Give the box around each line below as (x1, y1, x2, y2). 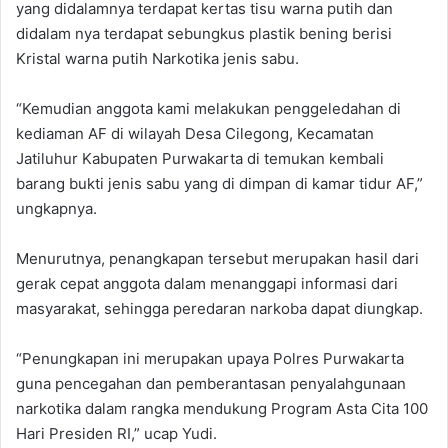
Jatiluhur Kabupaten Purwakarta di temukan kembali (16, 148, 384, 168)
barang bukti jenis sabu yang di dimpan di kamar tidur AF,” (16, 173, 423, 193)
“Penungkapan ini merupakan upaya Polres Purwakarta (16, 348, 404, 368)
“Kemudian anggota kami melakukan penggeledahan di (16, 98, 401, 118)
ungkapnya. (16, 198, 97, 218)
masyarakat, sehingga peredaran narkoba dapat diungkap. (16, 298, 423, 318)
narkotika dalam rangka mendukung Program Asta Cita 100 (16, 398, 428, 418)
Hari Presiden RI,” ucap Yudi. (16, 423, 217, 443)
